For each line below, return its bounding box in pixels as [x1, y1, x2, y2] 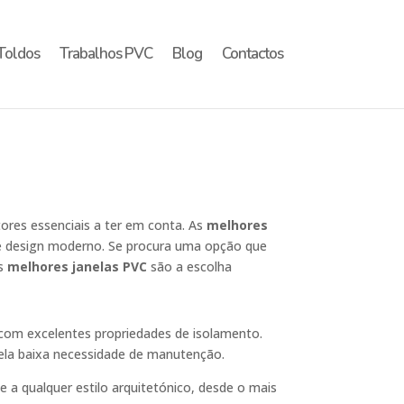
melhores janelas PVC [7, 257, 148, 275]
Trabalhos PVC [59, 43, 152, 64]
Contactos [221, 43, 283, 64]
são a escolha [147, 257, 233, 275]
